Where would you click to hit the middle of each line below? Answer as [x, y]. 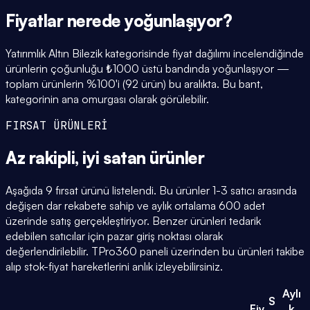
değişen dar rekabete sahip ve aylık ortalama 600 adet [135, 205]
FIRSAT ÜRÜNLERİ [57, 125]
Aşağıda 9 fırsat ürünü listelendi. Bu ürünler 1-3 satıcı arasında [151, 190]
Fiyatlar [36, 20]
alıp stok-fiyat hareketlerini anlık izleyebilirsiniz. [114, 266]
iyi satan [114, 157]
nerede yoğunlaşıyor [145, 20]
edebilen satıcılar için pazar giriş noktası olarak [114, 236]
